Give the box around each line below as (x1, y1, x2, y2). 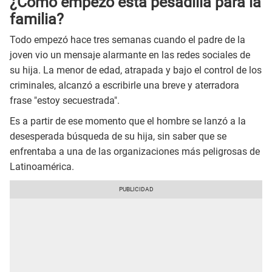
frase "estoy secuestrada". (10, 95, 120, 107)
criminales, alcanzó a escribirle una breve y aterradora (10, 80, 239, 92)
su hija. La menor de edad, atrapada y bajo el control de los (10, 64, 262, 76)
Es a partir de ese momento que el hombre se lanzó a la (10, 115, 246, 127)
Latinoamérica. (10, 161, 74, 173)
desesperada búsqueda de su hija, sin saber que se (10, 131, 226, 143)
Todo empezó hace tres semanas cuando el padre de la (10, 34, 245, 46)
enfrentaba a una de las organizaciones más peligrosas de (10, 146, 260, 158)
